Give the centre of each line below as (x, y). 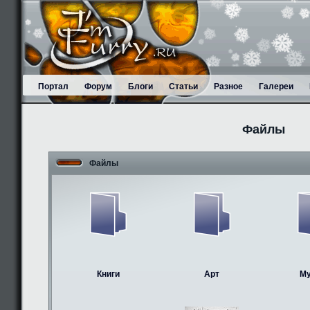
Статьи (183, 86)
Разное (228, 86)
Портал (53, 86)
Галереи (276, 86)
